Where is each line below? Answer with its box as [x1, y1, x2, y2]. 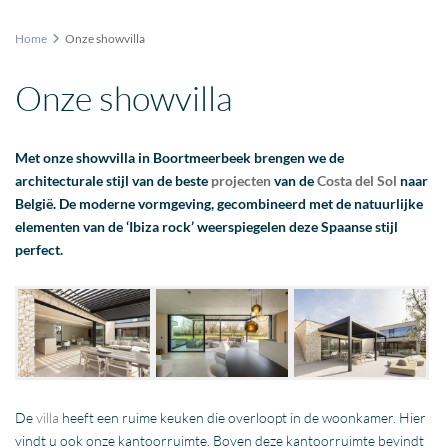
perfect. [15, 241, 64, 259]
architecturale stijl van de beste [15, 172, 212, 190]
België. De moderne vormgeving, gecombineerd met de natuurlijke [15, 195, 424, 213]
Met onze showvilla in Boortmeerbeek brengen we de [15, 149, 345, 167]
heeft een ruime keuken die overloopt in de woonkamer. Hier [59, 409, 427, 426]
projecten [211, 172, 272, 190]
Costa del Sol [317, 172, 398, 190]
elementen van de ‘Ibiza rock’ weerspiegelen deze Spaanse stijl [15, 218, 399, 236]
